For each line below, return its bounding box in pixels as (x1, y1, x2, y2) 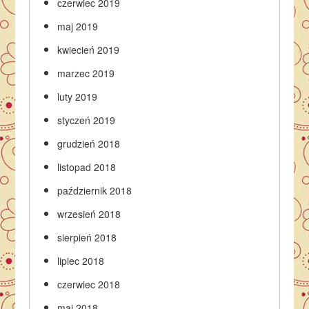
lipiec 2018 (57, 254, 105, 268)
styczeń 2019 (57, 113, 116, 127)
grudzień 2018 (57, 137, 121, 150)
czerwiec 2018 (57, 277, 121, 291)
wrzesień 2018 (57, 207, 121, 221)
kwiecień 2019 (57, 43, 120, 57)
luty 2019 (57, 90, 98, 103)
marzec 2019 (57, 66, 115, 80)
